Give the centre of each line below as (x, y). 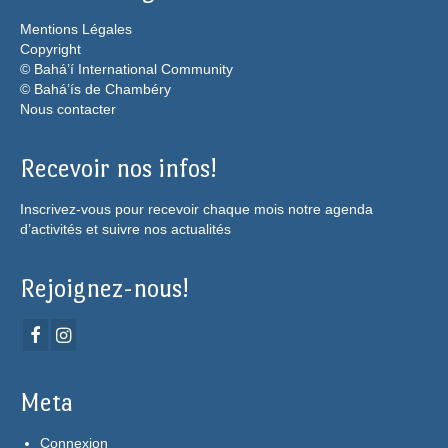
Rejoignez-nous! (104, 289)
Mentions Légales (76, 29)
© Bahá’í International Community (126, 69)
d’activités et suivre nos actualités (125, 229)
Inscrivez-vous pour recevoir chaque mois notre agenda (196, 209)
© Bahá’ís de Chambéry (95, 89)
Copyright (50, 49)
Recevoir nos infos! (118, 169)
